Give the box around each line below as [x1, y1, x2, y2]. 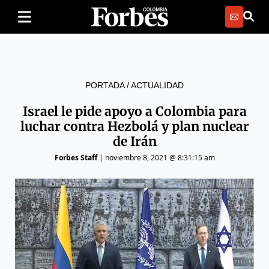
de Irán [112, 133, 157, 150]
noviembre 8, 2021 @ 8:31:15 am [104, 153, 215, 163]
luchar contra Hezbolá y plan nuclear [20, 118, 249, 134]
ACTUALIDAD [131, 80, 184, 90]
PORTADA [85, 80, 124, 90]
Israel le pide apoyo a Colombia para [22, 103, 247, 119]
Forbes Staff [54, 153, 97, 163]
